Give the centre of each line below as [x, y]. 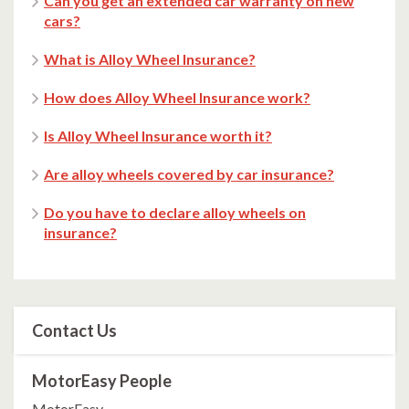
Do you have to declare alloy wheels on [175, 213]
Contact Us [74, 331]
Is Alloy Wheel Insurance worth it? [158, 136]
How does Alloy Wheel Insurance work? [177, 98]
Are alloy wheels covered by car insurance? [189, 174]
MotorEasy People [102, 381]
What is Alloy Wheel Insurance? [150, 59]
